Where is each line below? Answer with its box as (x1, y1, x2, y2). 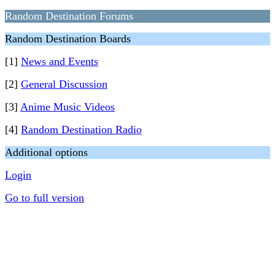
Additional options (5, 146, 88, 158)
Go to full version (5, 192, 84, 204)
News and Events (21, 55, 98, 68)
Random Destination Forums (5, 10, 133, 22)
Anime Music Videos (20, 101, 115, 113)
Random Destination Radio (21, 123, 142, 136)
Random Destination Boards (5, 33, 131, 45)
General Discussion (21, 78, 107, 90)
